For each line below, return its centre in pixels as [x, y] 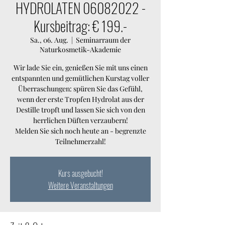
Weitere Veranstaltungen [80, 185]
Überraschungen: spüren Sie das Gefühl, [80, 89]
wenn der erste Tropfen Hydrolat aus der [80, 99]
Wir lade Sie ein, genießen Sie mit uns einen [80, 68]
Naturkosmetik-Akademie [80, 49]
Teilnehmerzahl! [80, 141]
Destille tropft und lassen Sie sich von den [80, 110]
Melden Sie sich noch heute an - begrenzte [80, 131]
